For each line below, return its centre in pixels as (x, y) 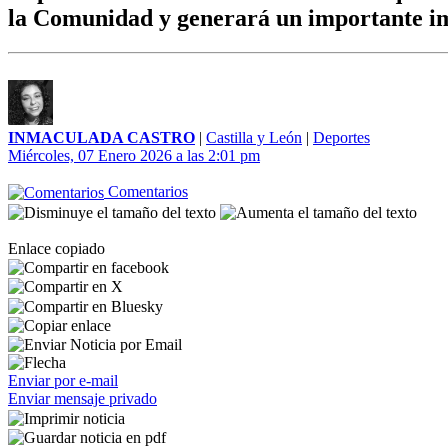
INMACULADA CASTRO (101, 137)
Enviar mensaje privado (82, 399)
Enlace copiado (56, 248)
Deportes (341, 137)
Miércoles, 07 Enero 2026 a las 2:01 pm (134, 155)
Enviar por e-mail (63, 381)
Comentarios (146, 191)
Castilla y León (254, 137)
